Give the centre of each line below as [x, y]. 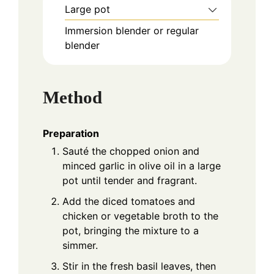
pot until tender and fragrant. [130, 180]
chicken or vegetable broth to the [140, 216]
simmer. [80, 245]
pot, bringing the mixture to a [131, 230]
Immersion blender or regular [132, 31]
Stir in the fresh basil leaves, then [139, 266]
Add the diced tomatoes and [129, 201]
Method [72, 97]
